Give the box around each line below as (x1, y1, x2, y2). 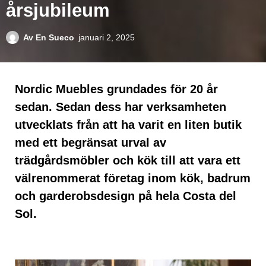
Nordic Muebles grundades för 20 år (15, 83, 218, 96)
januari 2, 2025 (78, 33, 135, 43)
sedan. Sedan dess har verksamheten (15, 100, 226, 114)
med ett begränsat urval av (15, 136, 166, 150)
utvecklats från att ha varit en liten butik (15, 118, 242, 132)
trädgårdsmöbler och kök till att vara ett (15, 154, 240, 167)
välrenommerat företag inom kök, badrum (15, 172, 251, 185)
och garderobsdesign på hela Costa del (15, 189, 236, 203)
